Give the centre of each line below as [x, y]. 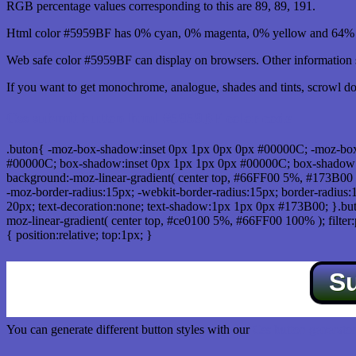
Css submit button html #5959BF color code [149, 118]
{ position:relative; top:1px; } [79, 234]
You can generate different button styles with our [130, 329]
